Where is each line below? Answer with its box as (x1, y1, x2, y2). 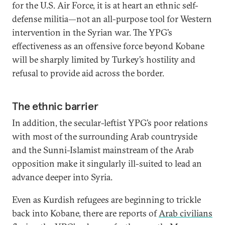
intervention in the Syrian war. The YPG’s (12, 27, 172, 38)
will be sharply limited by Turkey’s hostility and (12, 54, 195, 65)
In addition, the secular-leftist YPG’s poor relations (12, 117, 208, 129)
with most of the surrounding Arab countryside (12, 131, 197, 142)
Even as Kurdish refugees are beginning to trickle (12, 194, 201, 205)
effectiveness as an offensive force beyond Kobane (12, 40, 204, 52)
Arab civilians (159, 207, 212, 219)
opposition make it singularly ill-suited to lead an (12, 158, 202, 169)
